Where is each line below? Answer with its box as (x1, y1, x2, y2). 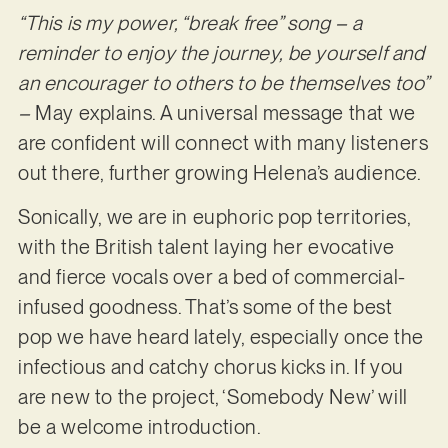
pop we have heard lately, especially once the (17, 325, 424, 350)
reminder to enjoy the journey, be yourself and (17, 40, 425, 65)
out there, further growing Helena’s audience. (17, 160, 426, 185)
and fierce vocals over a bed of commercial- (17, 265, 406, 290)
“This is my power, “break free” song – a (17, 10, 363, 35)
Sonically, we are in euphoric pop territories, (17, 205, 411, 230)
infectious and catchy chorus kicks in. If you (17, 355, 404, 380)
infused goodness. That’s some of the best (17, 295, 393, 320)
